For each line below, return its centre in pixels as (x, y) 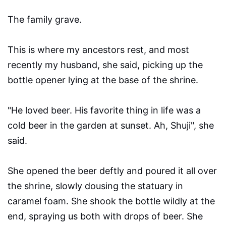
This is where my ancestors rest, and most (98, 50)
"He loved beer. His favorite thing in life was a (104, 110)
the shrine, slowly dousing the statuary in (95, 186)
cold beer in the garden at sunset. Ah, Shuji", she (111, 126)
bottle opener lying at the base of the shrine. (103, 80)
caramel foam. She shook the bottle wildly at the (111, 201)
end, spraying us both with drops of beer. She (105, 216)
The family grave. (47, 20)
